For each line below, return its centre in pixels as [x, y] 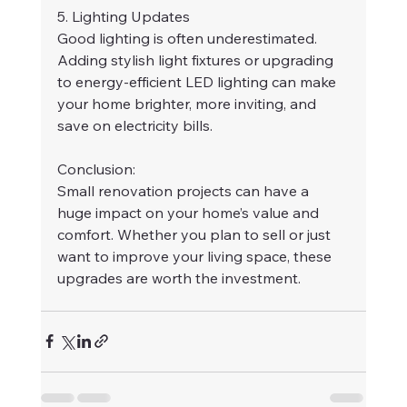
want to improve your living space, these [196, 256]
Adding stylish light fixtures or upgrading [197, 60]
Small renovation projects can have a [184, 190]
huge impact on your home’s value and [189, 212]
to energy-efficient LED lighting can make [198, 81]
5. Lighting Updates [123, 16]
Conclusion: [96, 169]
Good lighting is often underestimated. [189, 38]
